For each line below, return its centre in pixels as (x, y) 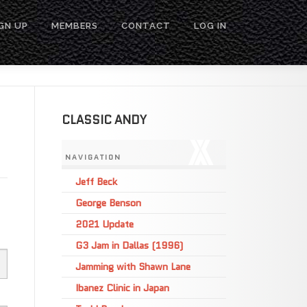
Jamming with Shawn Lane (133, 267)
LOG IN (210, 26)
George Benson (108, 203)
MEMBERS (75, 26)
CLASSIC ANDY (104, 120)
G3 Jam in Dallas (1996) (129, 245)
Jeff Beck (96, 182)
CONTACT (146, 26)
